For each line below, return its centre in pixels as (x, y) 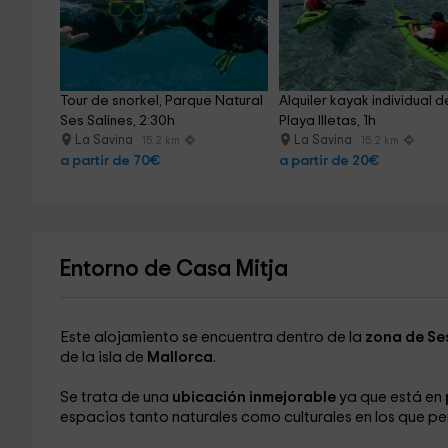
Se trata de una (114, 397)
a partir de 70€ (109, 161)
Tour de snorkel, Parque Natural (162, 101)
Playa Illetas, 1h (328, 121)
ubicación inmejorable (253, 397)
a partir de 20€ (329, 161)
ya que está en (390, 397)
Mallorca (179, 357)
